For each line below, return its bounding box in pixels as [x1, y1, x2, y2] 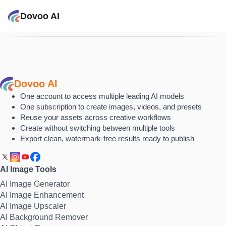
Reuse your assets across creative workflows [20, 113, 171, 122]
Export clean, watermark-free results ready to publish [20, 134, 194, 143]
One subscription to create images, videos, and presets [20, 102, 202, 111]
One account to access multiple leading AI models [20, 92, 184, 100]
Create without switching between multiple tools [20, 124, 175, 132]
